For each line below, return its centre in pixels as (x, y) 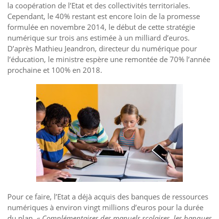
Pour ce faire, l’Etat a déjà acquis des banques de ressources (108, 197)
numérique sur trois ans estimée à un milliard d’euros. (99, 37)
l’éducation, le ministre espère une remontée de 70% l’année (109, 59)
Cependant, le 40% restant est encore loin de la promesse (104, 16)
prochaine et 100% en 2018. (55, 70)
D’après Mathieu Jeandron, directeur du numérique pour (102, 48)
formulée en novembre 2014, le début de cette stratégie (101, 27)
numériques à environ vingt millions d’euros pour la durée (105, 207)
